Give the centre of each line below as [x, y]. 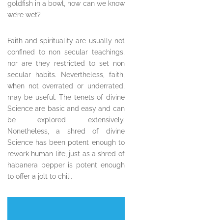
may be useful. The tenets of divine [66, 97]
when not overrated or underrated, [66, 86]
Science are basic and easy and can [66, 109]
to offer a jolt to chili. [40, 177]
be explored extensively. [66, 120]
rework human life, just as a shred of [66, 154]
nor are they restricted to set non [66, 64]
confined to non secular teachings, [66, 52]
